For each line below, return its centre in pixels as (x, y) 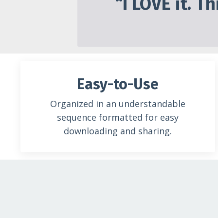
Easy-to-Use (118, 84)
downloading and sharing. (118, 131)
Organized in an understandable (118, 104)
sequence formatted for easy (118, 117)
